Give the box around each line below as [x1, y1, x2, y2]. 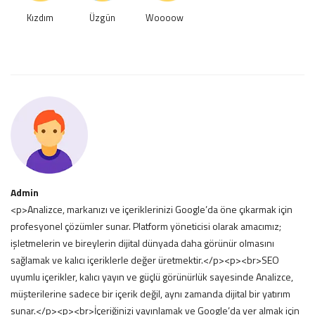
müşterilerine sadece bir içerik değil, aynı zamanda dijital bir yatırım [11, 285, 290, 301]
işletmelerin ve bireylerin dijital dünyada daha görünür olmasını [11, 235, 274, 250]
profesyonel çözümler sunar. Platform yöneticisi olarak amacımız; [11, 218, 281, 233]
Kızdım [27, 10, 54, 25]
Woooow [145, 10, 184, 25]
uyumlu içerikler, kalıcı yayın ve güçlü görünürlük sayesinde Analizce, [11, 269, 293, 284]
